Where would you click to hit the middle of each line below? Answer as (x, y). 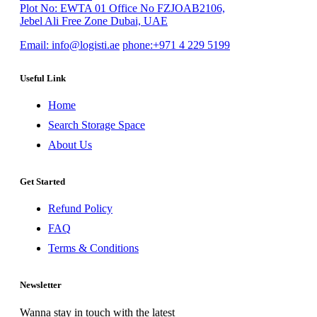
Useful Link (43, 78)
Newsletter (41, 284)
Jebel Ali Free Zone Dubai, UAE (94, 21)
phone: (138, 45)
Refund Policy (80, 208)
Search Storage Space (97, 125)
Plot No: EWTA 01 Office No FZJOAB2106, (122, 8)
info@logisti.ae (84, 45)
